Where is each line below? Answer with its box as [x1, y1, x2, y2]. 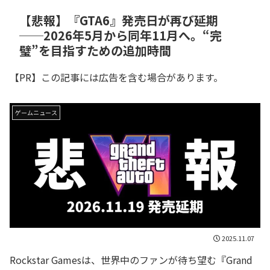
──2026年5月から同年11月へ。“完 [19, 27, 222, 45]
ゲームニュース [15, 107, 57, 117]
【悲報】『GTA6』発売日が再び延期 [19, 11, 218, 30]
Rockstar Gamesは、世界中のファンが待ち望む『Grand [10, 253, 253, 268]
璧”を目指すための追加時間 [19, 42, 171, 60]
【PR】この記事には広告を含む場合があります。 [10, 70, 223, 85]
